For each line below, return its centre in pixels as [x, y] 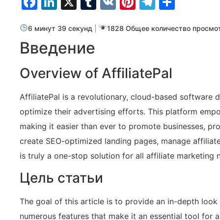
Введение [57, 48]
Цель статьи [61, 178]
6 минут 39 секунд [60, 28]
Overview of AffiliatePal [96, 73]
